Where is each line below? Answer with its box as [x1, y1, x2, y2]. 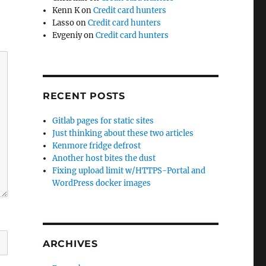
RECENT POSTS [42, 90, 125, 102]
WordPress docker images [52, 178, 151, 188]
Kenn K [52, 5, 80, 15]
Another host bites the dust [52, 153, 156, 163]
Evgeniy [52, 30, 83, 40]
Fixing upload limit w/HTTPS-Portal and [52, 165, 206, 176]
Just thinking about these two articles [52, 128, 194, 138]
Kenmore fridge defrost [52, 140, 141, 151]
